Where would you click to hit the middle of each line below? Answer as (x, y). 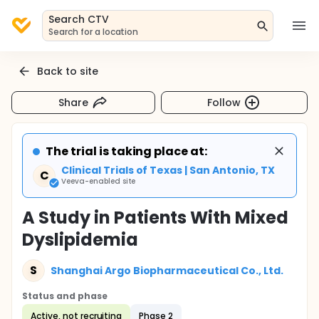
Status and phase (65, 296)
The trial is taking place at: (127, 151)
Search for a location (94, 32)
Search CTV (79, 19)
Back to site (68, 71)
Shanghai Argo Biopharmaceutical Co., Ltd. (167, 270)
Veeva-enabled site (99, 181)
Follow (224, 102)
